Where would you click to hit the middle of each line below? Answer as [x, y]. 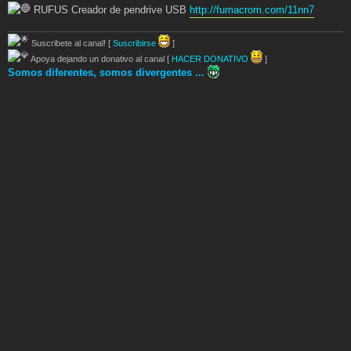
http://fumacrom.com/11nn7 [252, 9]
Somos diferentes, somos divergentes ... [108, 73]
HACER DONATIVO [211, 59]
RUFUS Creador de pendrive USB [110, 9]
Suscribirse [136, 43]
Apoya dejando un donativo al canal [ [100, 59]
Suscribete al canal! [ [71, 43]
